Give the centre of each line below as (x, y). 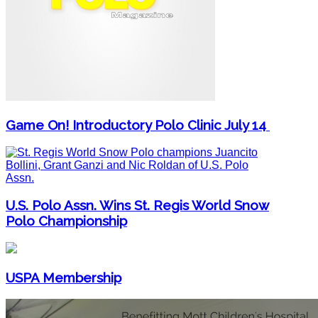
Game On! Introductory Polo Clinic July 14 (138, 125)
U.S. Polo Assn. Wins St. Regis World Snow (137, 205)
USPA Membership (64, 277)
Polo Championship (66, 221)
